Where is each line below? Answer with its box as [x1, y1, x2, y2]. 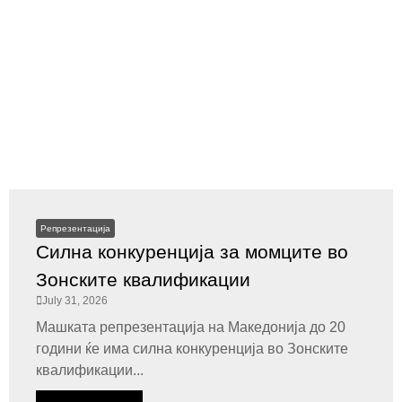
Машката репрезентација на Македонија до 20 [36, 319, 345, 335]
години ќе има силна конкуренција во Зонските [36, 341, 348, 356]
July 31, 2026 [42, 294, 108, 307]
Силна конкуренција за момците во [36, 241, 348, 262]
